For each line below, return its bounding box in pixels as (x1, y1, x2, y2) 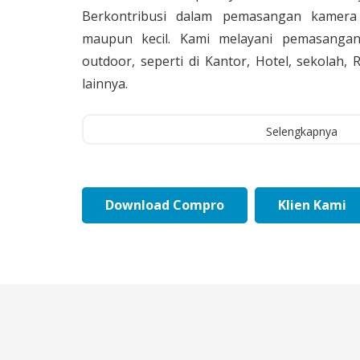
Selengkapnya (265, 124, 337, 140)
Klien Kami (277, 196, 346, 215)
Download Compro (104, 196, 224, 215)
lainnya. (82, 74, 128, 92)
